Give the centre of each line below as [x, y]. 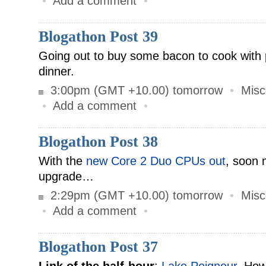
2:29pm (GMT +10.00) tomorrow [135, 195]
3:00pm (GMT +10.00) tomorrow [135, 90]
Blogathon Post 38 [98, 142]
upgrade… [66, 176]
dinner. [56, 71]
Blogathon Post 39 [98, 37]
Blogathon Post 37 [98, 247]
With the [62, 161]
